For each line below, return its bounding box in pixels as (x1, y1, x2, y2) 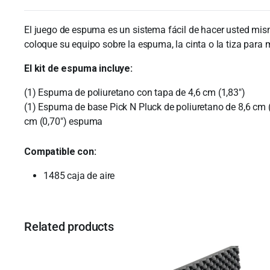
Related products (24, 219, 114, 234)
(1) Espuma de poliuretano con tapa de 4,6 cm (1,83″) (24, 87, 245, 99)
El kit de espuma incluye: (24, 63, 133, 75)
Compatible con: (24, 146, 99, 158)
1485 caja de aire (43, 170, 115, 182)
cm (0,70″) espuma (24, 116, 103, 128)
